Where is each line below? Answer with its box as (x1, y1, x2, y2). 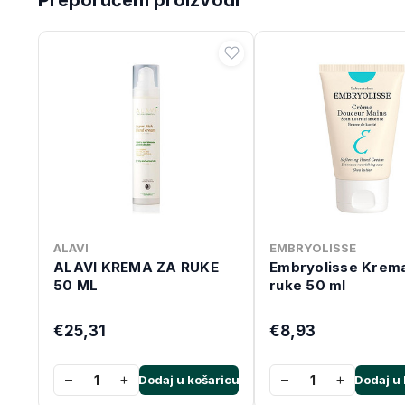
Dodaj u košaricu (138, 372, 240, 387)
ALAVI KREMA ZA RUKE (53, 258, 219, 276)
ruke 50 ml (269, 276, 346, 294)
